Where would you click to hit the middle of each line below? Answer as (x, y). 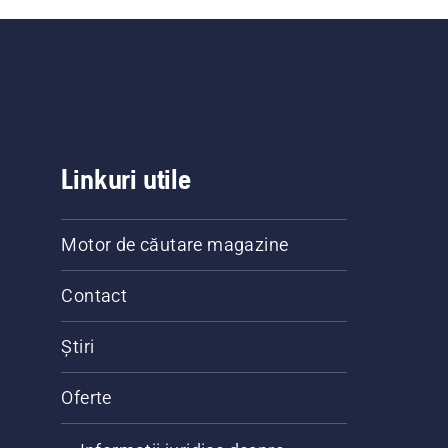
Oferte (86, 397)
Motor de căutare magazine (175, 244)
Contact (94, 295)
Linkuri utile (126, 179)
